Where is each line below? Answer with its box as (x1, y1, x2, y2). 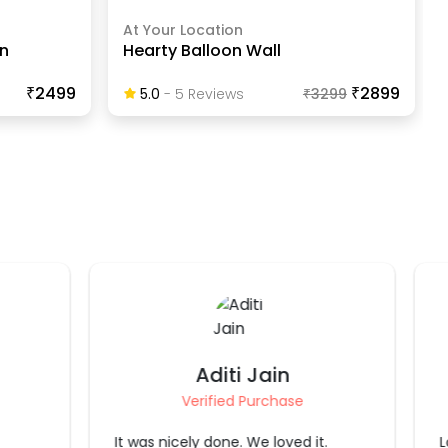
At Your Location (122, 19, 243, 40)
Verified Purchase (184, 391, 307, 412)
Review (183, 83, 236, 104)
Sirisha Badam (173, 360, 318, 389)
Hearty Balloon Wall (122, 38, 281, 62)
